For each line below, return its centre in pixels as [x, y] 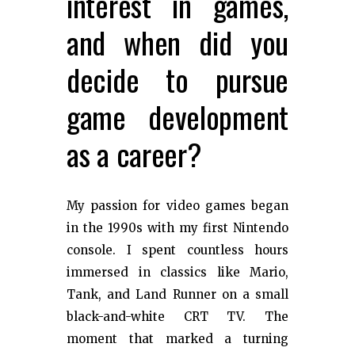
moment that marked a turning [177, 338]
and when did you [177, 42]
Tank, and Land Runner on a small [177, 294]
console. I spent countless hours [177, 250]
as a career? [134, 153]
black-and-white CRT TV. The [177, 316]
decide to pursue [177, 79]
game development [177, 116]
